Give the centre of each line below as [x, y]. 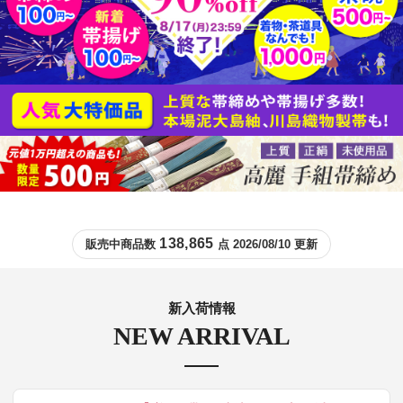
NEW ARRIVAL [201, 336]
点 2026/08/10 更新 [265, 244]
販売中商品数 [123, 244]
